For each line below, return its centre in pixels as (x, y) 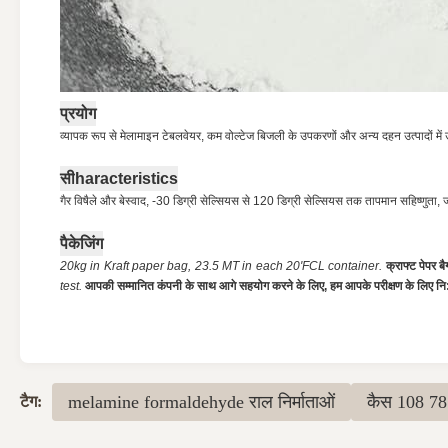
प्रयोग (78, 113)
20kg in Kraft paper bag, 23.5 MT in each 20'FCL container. (221, 266)
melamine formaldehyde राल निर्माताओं (201, 402)
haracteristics (126, 178)
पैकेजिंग (81, 243)
